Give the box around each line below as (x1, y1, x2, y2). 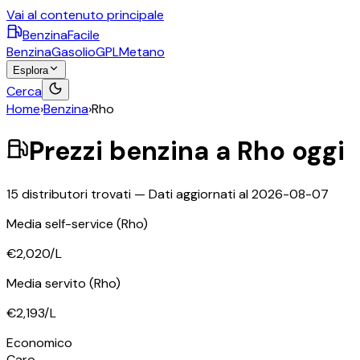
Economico (6, 333, 72, 351)
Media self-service (6, 215, 117, 232)
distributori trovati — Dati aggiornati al (18, 185, 252, 202)
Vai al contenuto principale (6, 6, 164, 23)
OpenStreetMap (280, 320, 350, 334)
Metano (119, 43, 165, 60)
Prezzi (29, 134, 109, 169)
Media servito (6, 274, 89, 292)
